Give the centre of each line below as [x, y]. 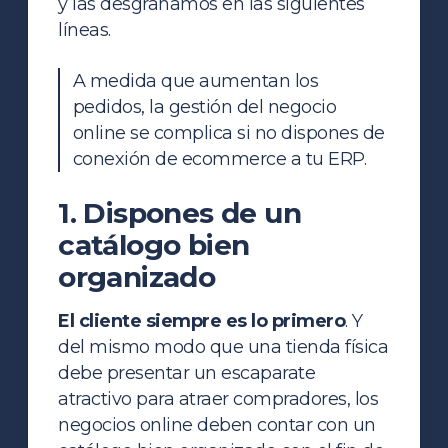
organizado [137, 276]
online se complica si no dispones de [228, 132]
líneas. [84, 29]
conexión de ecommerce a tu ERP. [219, 158]
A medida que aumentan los [195, 80]
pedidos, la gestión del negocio [204, 106]
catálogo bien [154, 244]
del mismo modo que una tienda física [223, 346]
